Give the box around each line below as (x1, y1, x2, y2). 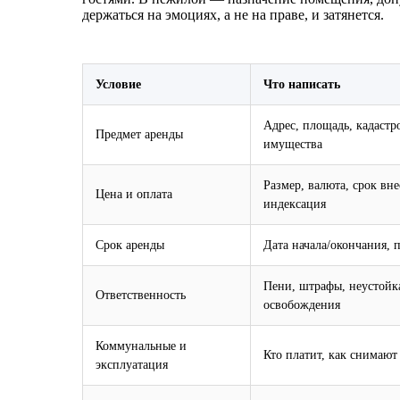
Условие (96, 76, 141, 91)
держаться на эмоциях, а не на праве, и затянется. (82, 6, 384, 22)
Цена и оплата (96, 186, 172, 201)
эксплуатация (96, 356, 168, 371)
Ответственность (96, 287, 186, 302)
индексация (263, 196, 326, 211)
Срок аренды (96, 237, 164, 252)
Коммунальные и (96, 337, 187, 353)
